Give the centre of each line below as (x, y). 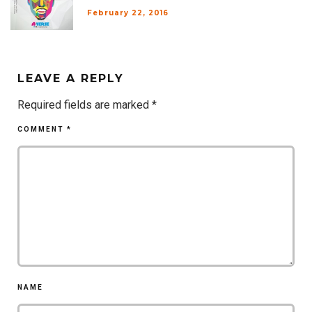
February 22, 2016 (128, 13)
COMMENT (42, 130)
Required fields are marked (85, 105)
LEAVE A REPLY (71, 79)
